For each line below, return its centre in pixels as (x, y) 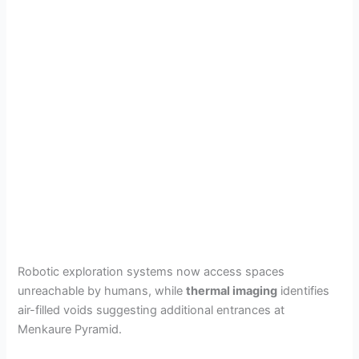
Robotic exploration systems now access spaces (151, 272)
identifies (304, 291)
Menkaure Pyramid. (70, 330)
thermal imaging (232, 291)
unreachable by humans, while (102, 291)
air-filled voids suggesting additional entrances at (151, 311)
